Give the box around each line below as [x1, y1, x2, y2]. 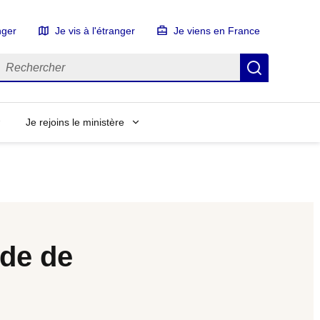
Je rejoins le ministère [26, 116, 124, 128]
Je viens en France [174, 25, 260, 37]
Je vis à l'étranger [55, 25, 135, 37]
